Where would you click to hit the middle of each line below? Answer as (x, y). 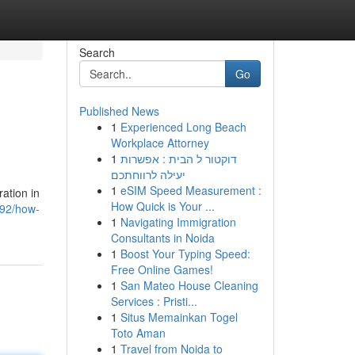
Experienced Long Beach (183, 127)
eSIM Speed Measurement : (191, 190)
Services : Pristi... (154, 301)
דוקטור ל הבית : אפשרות (178, 158)
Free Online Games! (162, 269)
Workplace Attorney (160, 143)
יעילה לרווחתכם (148, 174)
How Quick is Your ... (162, 206)
